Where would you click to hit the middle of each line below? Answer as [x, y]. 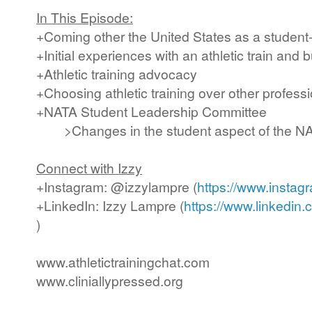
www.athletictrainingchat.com [123, 262]
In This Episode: [85, 17]
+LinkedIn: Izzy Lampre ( [110, 205]
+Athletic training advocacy [117, 74]
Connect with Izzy [89, 168]
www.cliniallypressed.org [110, 281]
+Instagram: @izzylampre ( [117, 187]
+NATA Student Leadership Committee [151, 111]
